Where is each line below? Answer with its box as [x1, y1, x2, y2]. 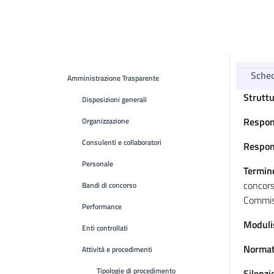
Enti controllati [82, 222, 128, 234]
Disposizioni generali [82, 94, 147, 105]
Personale [82, 158, 113, 169]
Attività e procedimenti [82, 243, 152, 255]
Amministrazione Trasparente [67, 72, 159, 84]
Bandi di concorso [82, 179, 136, 191]
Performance [82, 201, 122, 212]
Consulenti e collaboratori [82, 136, 161, 148]
